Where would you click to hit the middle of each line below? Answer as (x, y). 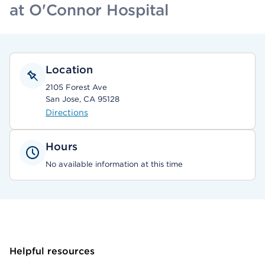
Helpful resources (52, 251)
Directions (67, 112)
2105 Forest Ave (76, 87)
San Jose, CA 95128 (83, 99)
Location (70, 70)
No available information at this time (114, 164)
